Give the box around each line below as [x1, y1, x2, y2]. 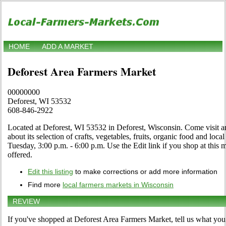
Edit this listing [28, 167, 73, 176]
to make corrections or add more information [73, 167, 217, 176]
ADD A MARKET [42, 42, 93, 51]
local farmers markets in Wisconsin [63, 181, 174, 189]
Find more [28, 181, 63, 189]
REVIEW [13, 197, 40, 206]
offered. [8, 150, 32, 159]
